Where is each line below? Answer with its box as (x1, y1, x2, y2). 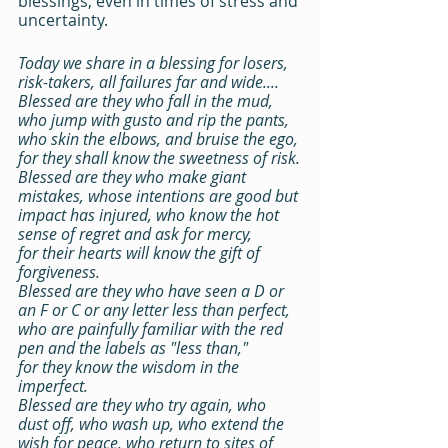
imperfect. (18, 375, 88, 397)
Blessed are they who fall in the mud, (18, 90, 277, 112)
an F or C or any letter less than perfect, (18, 299, 294, 321)
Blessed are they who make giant (18, 166, 250, 188)
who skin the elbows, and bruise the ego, (18, 128, 298, 150)
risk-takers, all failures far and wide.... (18, 71, 279, 93)
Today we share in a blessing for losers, (18, 52, 292, 74)
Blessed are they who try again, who (18, 394, 270, 416)
